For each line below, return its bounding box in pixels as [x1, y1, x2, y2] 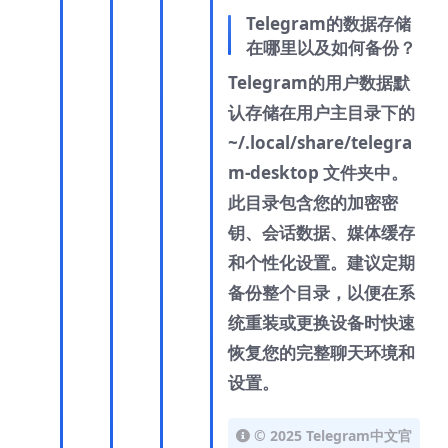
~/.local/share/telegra [228, 131, 412, 155]
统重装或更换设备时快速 [228, 311, 415, 335]
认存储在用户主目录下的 [228, 101, 415, 125]
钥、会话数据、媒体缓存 [228, 221, 415, 245]
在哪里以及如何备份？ [246, 36, 416, 60]
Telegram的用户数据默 [228, 71, 410, 95]
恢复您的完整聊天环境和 [228, 341, 415, 365]
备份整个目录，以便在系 [228, 281, 415, 305]
